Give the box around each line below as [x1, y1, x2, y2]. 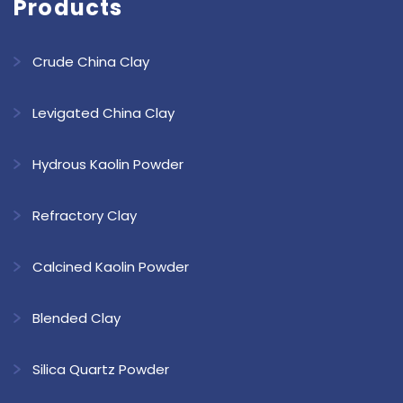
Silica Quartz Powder [32, 359, 169, 379]
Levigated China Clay [32, 103, 175, 122]
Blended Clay [32, 308, 121, 327]
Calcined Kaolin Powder [32, 256, 189, 276]
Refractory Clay [32, 205, 137, 225]
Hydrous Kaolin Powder [32, 154, 184, 174]
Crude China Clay [32, 51, 149, 71]
